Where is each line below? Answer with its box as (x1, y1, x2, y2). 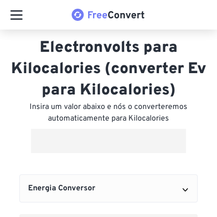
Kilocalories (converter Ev (11, 60, 206, 79)
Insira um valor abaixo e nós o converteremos (30, 102, 187, 112)
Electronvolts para (39, 38, 178, 58)
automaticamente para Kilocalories (48, 114, 169, 124)
